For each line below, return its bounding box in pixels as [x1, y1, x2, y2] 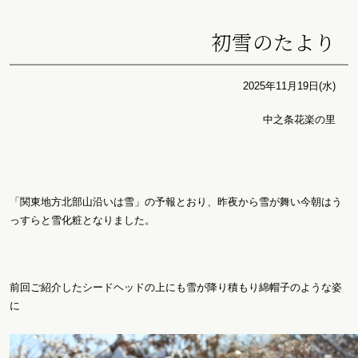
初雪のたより [211, 27, 336, 57]
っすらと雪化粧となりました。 [10, 213, 155, 226]
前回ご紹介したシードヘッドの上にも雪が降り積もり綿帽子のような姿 [10, 280, 342, 293]
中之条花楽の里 [263, 113, 336, 126]
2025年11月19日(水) [243, 80, 336, 93]
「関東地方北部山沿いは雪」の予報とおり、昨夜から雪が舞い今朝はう [10, 195, 342, 208]
